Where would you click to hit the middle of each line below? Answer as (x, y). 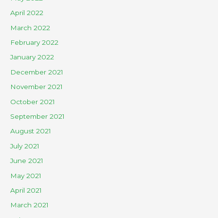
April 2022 (27, 13)
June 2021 (27, 161)
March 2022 (30, 27)
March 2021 (30, 205)
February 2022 (35, 42)
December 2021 (37, 72)
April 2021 (26, 191)
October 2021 (33, 101)
